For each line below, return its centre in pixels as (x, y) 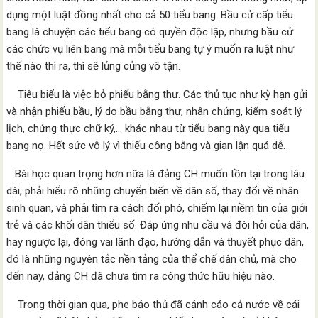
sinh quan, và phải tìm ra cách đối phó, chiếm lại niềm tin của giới (157, 208)
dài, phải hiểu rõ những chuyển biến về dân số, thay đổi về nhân (153, 191)
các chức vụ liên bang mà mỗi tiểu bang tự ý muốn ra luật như (150, 49)
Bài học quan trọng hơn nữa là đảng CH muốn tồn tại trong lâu (156, 174)
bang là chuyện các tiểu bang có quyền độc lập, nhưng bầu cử (150, 32)
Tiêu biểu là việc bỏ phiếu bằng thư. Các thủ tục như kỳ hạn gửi (157, 94)
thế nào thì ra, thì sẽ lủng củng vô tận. (94, 66)
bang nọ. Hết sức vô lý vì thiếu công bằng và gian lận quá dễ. (146, 146)
